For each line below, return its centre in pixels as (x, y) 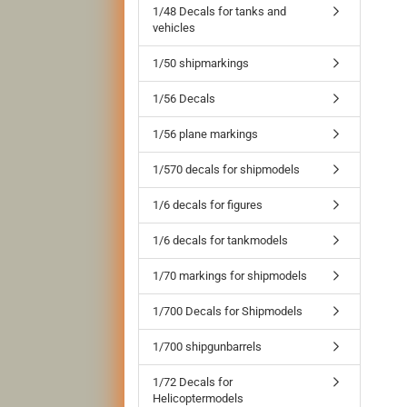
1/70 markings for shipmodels (230, 276)
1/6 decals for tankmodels (220, 240)
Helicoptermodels (198, 398)
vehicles (174, 28)
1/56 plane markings (205, 134)
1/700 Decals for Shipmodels (228, 311)
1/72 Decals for (193, 382)
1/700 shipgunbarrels (207, 347)
